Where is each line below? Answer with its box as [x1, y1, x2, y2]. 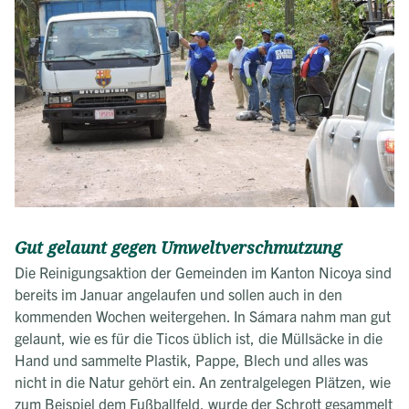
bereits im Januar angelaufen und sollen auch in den [15, 284, 342, 303]
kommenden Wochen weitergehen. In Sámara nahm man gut [15, 306, 391, 325]
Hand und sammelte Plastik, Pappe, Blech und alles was [15, 350, 368, 369]
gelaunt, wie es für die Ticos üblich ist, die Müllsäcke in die [15, 328, 383, 347]
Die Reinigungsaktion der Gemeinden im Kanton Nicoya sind [15, 262, 392, 281]
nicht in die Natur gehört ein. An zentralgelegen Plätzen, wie [15, 372, 391, 391]
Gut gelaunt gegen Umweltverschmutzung [15, 236, 341, 260]
